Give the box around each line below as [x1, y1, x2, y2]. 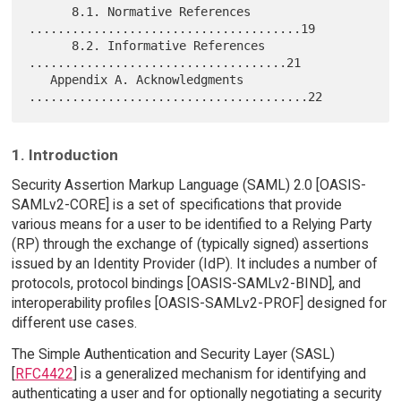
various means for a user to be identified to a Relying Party [11, 216, 371, 234]
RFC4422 [14, 365, 73, 383]
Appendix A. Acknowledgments [29, 72, 51, 87]
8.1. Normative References [29, 4, 73, 19]
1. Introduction [11, 145, 118, 164]
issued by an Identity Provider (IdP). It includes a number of [11, 255, 378, 273]
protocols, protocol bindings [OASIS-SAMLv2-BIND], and [11, 275, 361, 293]
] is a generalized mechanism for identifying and [73, 365, 366, 383]
